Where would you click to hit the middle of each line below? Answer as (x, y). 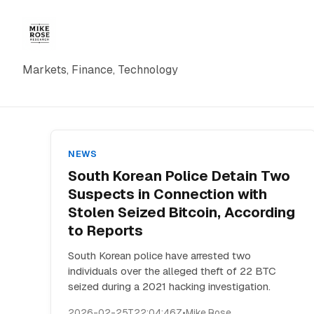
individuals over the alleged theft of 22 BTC (172, 271)
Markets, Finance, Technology (100, 70)
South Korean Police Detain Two (179, 176)
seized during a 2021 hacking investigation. (169, 286)
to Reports (105, 231)
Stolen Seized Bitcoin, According (182, 212)
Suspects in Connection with (168, 194)
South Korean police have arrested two (159, 255)
